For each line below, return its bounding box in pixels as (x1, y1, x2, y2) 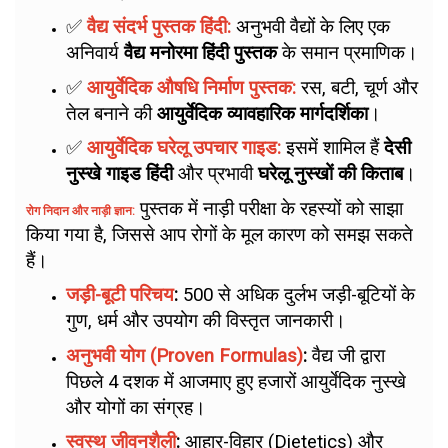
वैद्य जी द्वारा (307, 344, 385, 367)
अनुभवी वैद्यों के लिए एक (231, 16, 390, 38)
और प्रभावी (173, 163, 258, 185)
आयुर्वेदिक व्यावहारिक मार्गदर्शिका (157, 102, 368, 125)
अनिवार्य (66, 42, 124, 64)
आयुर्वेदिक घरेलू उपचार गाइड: (87, 137, 281, 159)
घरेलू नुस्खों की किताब (258, 163, 403, 185)
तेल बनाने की (66, 102, 157, 125)
